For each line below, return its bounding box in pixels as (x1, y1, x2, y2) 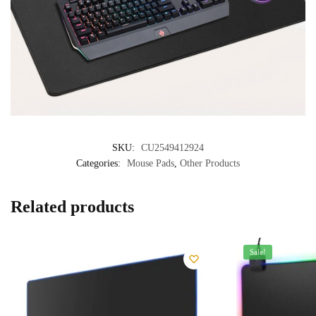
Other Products (180, 157, 240, 169)
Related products (11, 197, 134, 216)
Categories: (76, 157, 123, 169)
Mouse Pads (127, 157, 174, 169)
